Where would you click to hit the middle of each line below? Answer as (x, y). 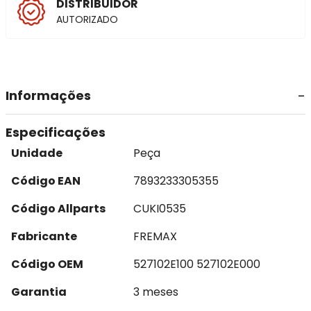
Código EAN (46, 181)
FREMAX (155, 236)
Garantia (39, 292)
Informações (48, 95)
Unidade (37, 153)
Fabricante (44, 236)
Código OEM (47, 264)
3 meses (156, 292)
